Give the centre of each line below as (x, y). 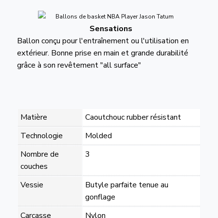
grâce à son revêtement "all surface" (79, 65)
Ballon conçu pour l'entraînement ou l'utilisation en (103, 41)
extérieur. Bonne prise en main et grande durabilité (102, 53)
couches (34, 167)
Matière (34, 118)
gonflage (100, 197)
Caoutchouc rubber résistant (133, 118)
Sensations (111, 28)
